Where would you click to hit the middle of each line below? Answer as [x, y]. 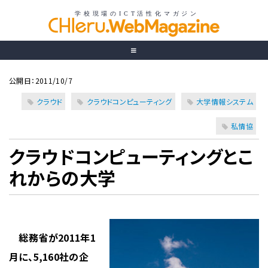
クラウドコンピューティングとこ [131, 156]
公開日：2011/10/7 [41, 80]
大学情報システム [225, 101]
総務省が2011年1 [53, 237]
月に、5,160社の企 [49, 257]
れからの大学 [63, 178]
